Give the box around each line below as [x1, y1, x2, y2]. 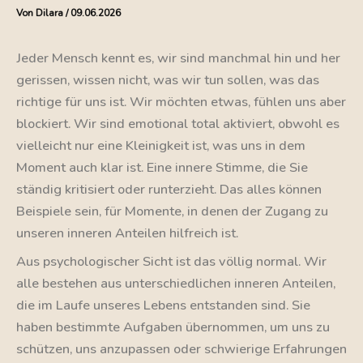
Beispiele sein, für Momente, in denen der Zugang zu [16, 201, 328, 220]
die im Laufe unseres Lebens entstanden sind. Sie [16, 295, 310, 314]
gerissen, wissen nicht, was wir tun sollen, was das [16, 70, 319, 89]
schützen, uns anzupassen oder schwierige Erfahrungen [16, 339, 347, 358]
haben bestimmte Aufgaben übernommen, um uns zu [16, 317, 330, 336]
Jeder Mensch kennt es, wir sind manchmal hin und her [16, 48, 340, 67]
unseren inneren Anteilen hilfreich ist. [16, 223, 238, 242]
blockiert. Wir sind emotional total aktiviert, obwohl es [16, 113, 340, 133]
